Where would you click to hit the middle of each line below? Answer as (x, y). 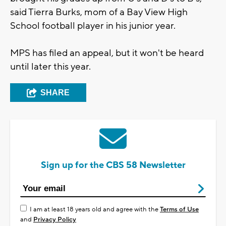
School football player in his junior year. (93, 25)
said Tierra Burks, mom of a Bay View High (99, 12)
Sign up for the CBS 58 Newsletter (113, 165)
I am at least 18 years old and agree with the (95, 209)
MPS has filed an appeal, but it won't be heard (107, 53)
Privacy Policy (55, 219)
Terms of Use (179, 209)
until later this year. (50, 66)
